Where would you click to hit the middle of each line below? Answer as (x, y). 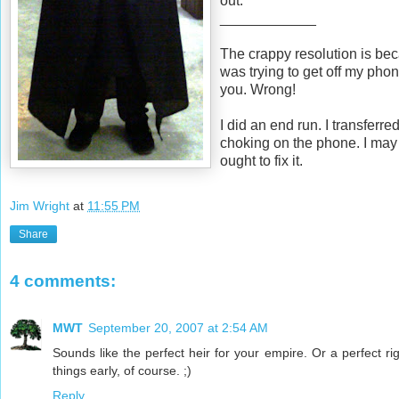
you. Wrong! (258, 89)
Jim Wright (40, 206)
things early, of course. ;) (122, 370)
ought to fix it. (261, 160)
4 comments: (63, 281)
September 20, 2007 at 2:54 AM (178, 327)
